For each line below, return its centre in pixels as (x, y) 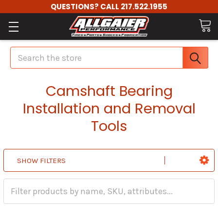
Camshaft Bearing (109, 91)
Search (24, 51)
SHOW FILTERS (41, 161)
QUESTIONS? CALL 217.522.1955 (109, 7)
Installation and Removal (109, 109)
